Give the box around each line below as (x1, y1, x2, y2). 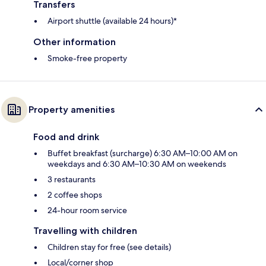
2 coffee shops (47, 189, 102, 200)
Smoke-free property (47, 52, 127, 64)
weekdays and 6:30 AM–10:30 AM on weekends (47, 158, 226, 169)
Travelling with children (33, 224, 137, 236)
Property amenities (28, 103, 115, 115)
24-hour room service (47, 204, 127, 216)
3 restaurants (47, 173, 96, 185)
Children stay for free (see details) (47, 241, 171, 252)
